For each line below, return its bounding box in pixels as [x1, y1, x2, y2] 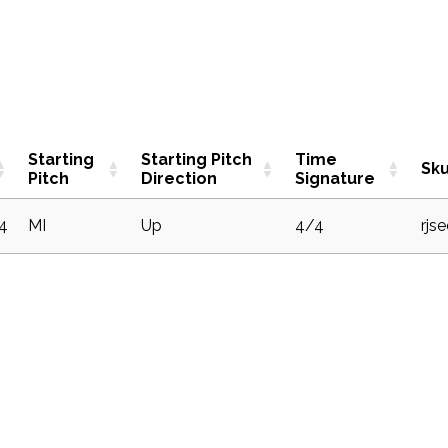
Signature [295, 168, 375, 188]
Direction [141, 168, 217, 188]
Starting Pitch [141, 149, 252, 169]
